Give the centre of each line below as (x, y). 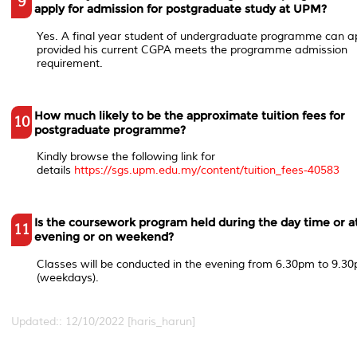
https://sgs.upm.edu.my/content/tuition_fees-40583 (206, 171)
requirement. (69, 63)
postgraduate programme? (110, 129)
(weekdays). (67, 277)
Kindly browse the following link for (126, 157)
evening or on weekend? (104, 237)
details (55, 171)
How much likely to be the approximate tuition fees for (189, 115)
